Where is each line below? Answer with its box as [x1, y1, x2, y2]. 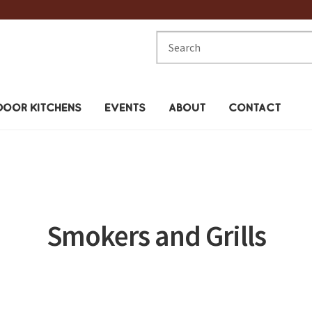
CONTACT [228, 100, 281, 114]
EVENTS [104, 100, 146, 114]
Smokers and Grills [46, 217, 266, 253]
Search [156, 32, 188, 46]
